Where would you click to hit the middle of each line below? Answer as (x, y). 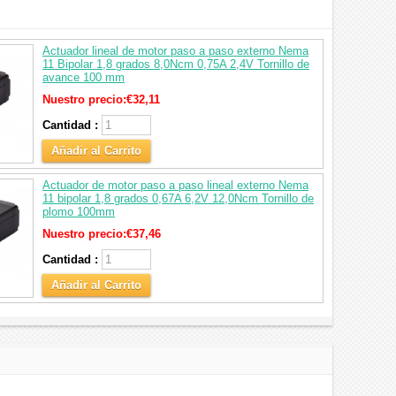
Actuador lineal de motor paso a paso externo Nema (175, 51)
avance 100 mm (84, 77)
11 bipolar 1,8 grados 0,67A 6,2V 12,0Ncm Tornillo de (178, 198)
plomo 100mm (79, 212)
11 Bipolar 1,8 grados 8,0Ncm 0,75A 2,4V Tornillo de (176, 64)
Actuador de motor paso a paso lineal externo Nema (175, 185)
